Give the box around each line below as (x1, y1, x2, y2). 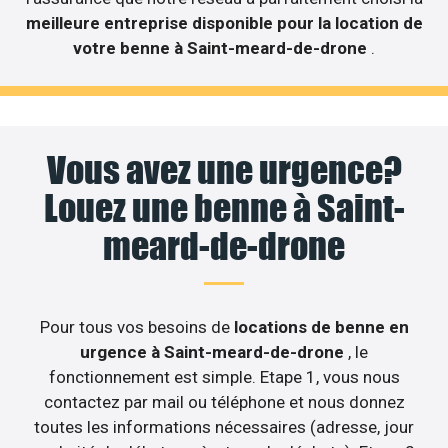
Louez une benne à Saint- (43, 186, 405, 231)
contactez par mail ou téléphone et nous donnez (43, 392, 405, 413)
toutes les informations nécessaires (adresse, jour (34, 417, 414, 438)
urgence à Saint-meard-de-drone (80, 342, 348, 363)
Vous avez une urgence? (46, 148, 402, 193)
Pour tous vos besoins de (39, 317, 234, 338)
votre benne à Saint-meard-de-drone (73, 38, 371, 59)
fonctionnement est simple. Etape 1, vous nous (48, 367, 400, 388)
